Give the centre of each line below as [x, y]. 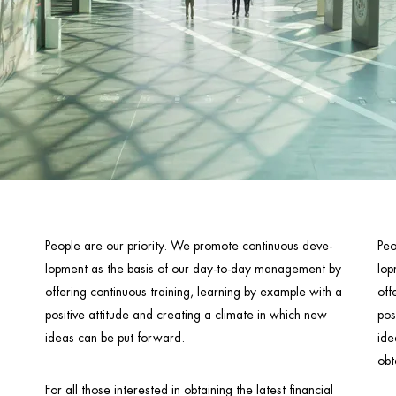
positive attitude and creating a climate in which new [186, 314]
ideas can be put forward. [114, 337]
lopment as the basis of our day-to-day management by [193, 268]
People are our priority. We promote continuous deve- [188, 245]
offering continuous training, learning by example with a [193, 291]
